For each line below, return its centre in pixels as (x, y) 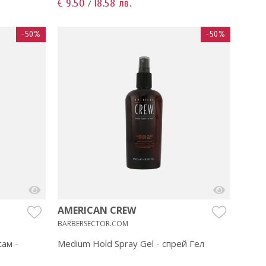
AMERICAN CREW (97, 210)
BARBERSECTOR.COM (93, 223)
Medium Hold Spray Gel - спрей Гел (131, 243)
